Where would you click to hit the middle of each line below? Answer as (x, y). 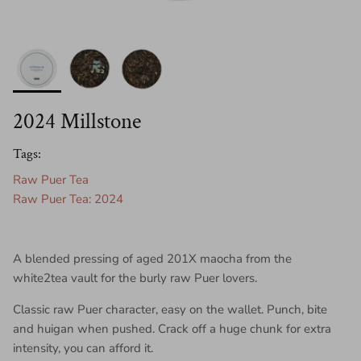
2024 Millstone (77, 122)
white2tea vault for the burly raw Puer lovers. (135, 278)
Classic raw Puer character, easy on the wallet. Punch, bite (170, 309)
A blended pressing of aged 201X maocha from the (152, 258)
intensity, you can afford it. (83, 348)
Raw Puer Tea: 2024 (68, 199)
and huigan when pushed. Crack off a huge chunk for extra (172, 328)
